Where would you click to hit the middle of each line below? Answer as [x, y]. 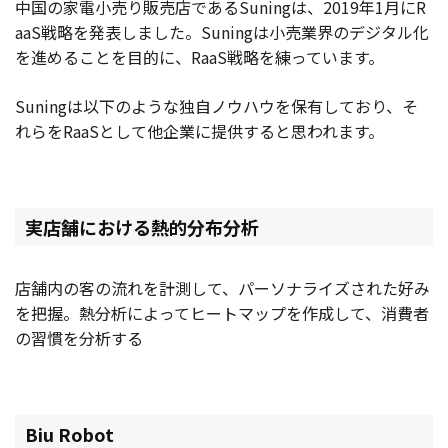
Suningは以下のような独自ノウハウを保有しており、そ [216, 106]
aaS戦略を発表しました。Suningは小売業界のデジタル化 [222, 32]
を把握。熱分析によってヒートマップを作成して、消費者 [222, 313]
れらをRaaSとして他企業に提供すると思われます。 [199, 131]
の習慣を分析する [79, 338]
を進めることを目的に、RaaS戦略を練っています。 [199, 57]
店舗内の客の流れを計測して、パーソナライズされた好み [222, 288]
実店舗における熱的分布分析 [142, 227]
